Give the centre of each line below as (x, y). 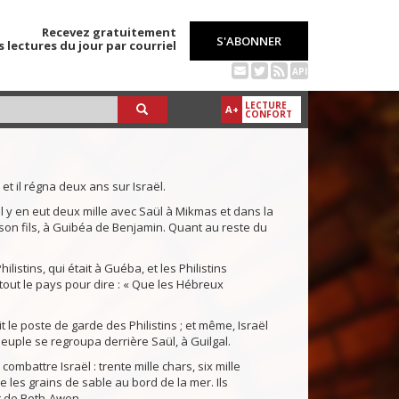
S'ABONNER (249, 41)
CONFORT (269, 114)
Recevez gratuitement (109, 32)
